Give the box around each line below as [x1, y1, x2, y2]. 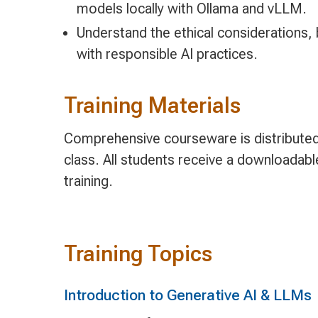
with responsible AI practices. [76, 45, 258, 62]
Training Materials [63, 92, 241, 119]
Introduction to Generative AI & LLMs [63, 286, 312, 305]
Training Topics [63, 241, 212, 268]
